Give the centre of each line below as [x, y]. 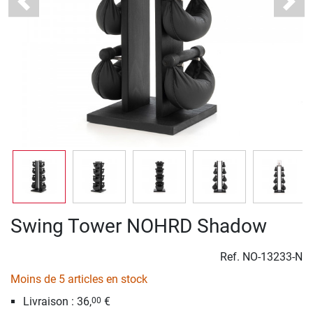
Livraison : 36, [57, 302]
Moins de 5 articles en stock [79, 279]
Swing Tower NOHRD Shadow [139, 226]
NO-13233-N [272, 257]
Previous [44, 8]
